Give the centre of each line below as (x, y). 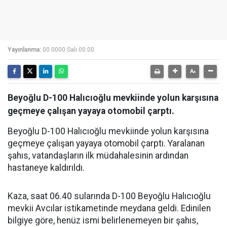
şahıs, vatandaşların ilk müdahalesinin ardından (98, 156)
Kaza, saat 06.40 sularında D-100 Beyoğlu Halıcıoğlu (109, 196)
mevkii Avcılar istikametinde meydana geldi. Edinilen (109, 208)
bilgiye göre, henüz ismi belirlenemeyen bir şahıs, (103, 220)
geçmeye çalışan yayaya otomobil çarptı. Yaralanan (106, 143)
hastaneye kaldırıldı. (46, 168)
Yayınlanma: (24, 50)
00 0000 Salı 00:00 (68, 50)
